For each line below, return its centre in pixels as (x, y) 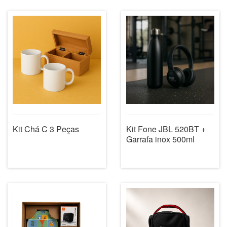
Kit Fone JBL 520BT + (166, 129)
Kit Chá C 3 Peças (46, 129)
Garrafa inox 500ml (160, 139)
